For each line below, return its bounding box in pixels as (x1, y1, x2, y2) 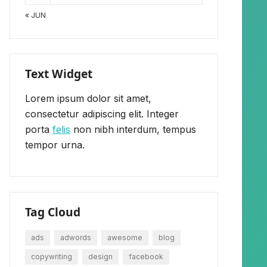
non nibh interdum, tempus (70, 123, 196, 135)
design (88, 252, 113, 261)
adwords (60, 232, 91, 242)
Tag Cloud (25, 203, 80, 220)
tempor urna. (25, 138, 85, 151)
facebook (129, 252, 163, 261)
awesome (107, 232, 142, 242)
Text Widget (25, 65, 92, 82)
